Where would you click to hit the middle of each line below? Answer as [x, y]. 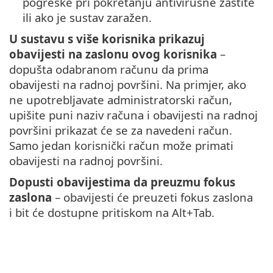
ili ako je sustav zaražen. [87, 18]
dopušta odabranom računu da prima [109, 69]
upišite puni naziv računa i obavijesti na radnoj [133, 115]
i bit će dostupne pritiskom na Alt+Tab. [112, 213]
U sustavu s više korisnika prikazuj [107, 39]
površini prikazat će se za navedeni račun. [121, 130]
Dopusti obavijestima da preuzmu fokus [122, 182]
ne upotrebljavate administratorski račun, [121, 100]
